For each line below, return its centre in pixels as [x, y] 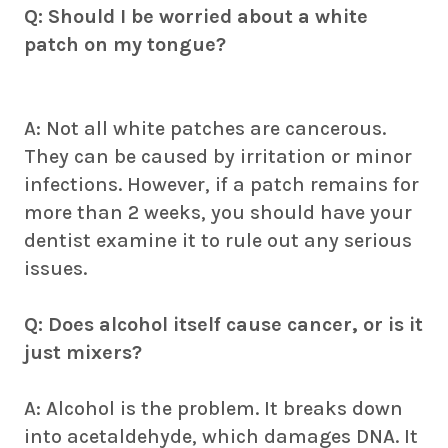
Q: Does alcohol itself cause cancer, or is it [223, 324]
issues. [55, 268]
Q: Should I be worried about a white [196, 16]
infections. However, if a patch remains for [221, 184]
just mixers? [83, 352]
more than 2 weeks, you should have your [218, 212]
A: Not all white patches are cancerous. [205, 128]
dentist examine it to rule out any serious [218, 240]
